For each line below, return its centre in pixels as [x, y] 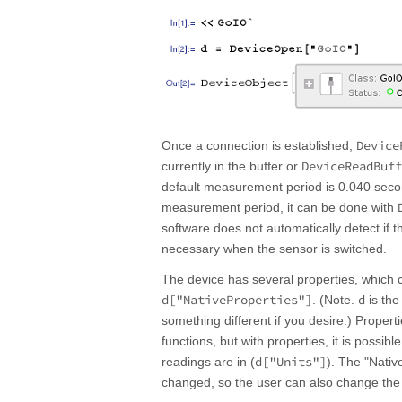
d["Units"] [291, 362]
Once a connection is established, [259, 146]
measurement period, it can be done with [280, 208]
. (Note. [335, 300]
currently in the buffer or [232, 166]
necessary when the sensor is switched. [274, 249]
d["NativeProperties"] [237, 300]
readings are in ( [208, 362]
